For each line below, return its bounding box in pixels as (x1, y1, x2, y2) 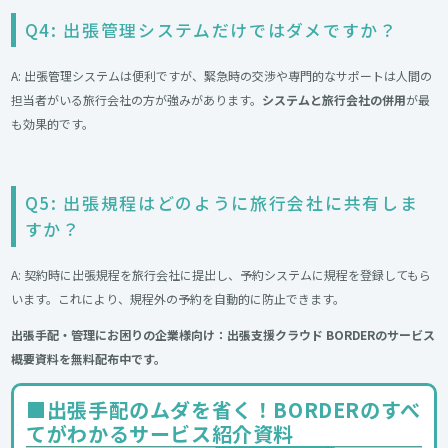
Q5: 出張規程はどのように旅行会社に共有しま (24, 191, 419, 216)
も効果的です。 (11, 114, 95, 132)
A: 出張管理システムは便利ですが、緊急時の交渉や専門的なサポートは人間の (11, 66, 433, 84)
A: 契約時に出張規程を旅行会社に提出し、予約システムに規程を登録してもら (11, 266, 432, 284)
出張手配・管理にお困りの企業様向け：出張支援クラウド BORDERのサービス (11, 326, 436, 344)
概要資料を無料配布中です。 (11, 350, 167, 368)
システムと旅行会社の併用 (262, 90, 407, 108)
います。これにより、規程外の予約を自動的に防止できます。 (11, 290, 346, 308)
